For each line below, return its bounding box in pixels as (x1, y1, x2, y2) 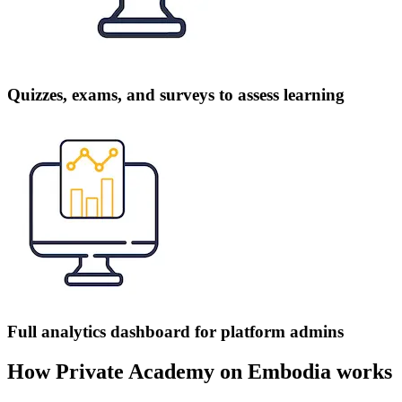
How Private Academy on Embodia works (7, 359, 392, 383)
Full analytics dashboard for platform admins (7, 321, 344, 341)
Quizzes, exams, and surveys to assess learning (7, 85, 345, 105)
